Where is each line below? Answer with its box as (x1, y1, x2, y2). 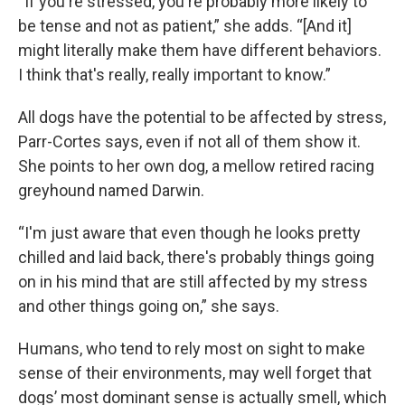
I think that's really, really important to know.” (18, 65, 331, 84)
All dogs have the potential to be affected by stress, (18, 108, 386, 127)
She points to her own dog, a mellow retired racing (18, 156, 374, 175)
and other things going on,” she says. (18, 297, 279, 316)
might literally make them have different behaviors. (18, 41, 381, 60)
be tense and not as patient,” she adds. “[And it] (18, 16, 352, 35)
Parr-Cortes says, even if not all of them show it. (18, 132, 361, 151)
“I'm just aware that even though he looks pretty (18, 223, 361, 242)
